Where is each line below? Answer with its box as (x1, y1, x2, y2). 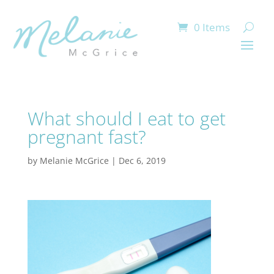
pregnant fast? (27, 124, 146, 149)
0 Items (193, 20, 230, 34)
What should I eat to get (27, 106, 226, 131)
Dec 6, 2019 (118, 155, 166, 166)
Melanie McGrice (39, 155, 109, 166)
